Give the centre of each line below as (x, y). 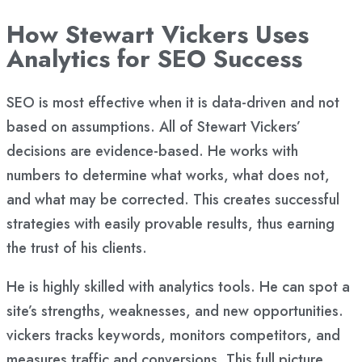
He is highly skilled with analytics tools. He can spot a (178, 287)
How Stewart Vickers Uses (158, 34)
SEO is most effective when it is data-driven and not (173, 103)
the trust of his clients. (77, 248)
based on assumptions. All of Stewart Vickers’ (154, 127)
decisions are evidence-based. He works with (152, 152)
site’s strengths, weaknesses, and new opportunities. (175, 311)
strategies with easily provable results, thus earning (170, 224)
